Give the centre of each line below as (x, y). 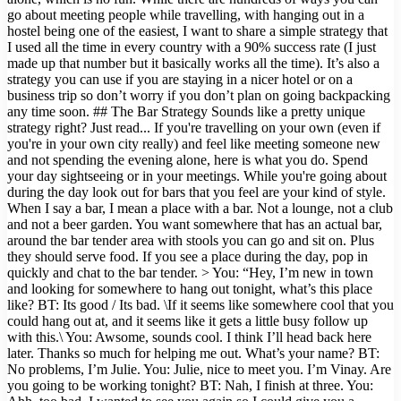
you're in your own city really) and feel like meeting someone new (194, 144)
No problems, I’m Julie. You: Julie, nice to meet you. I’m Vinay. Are (199, 370)
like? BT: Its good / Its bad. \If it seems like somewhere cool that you (200, 305)
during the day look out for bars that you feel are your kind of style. (196, 192)
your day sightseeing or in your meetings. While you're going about (197, 176)
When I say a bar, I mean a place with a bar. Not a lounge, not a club (200, 209)
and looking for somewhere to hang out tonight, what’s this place (190, 289)
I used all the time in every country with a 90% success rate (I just (192, 47)
